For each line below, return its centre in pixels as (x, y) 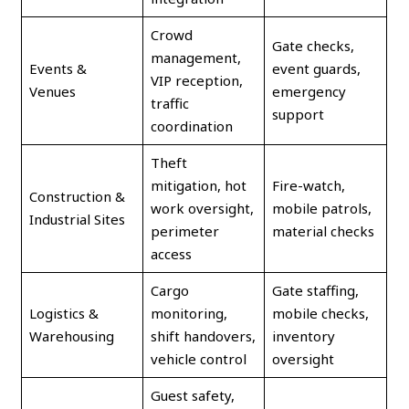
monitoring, (189, 313)
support (298, 114)
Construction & (77, 196)
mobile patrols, (321, 208)
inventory (303, 336)
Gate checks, (313, 45)
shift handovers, (203, 336)
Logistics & (63, 313)
